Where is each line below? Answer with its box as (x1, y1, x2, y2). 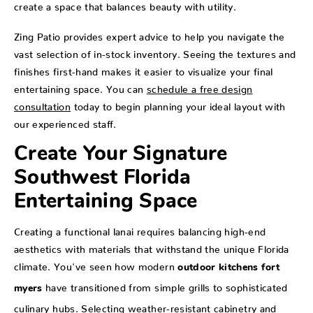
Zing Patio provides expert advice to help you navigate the (14, 31, 285, 38)
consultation (14, 101, 71, 108)
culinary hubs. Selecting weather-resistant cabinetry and (14, 303, 277, 310)
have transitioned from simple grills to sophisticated (42, 282, 288, 289)
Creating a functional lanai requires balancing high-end (14, 226, 266, 233)
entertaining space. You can (14, 83, 147, 91)
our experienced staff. (14, 118, 117, 126)
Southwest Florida (14, 168, 191, 189)
